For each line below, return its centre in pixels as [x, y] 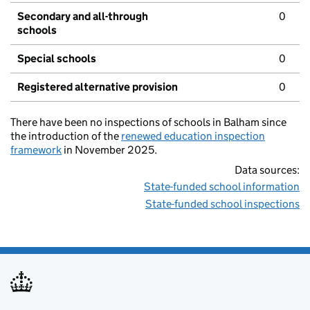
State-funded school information [222, 187]
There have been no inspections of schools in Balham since [148, 122]
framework [36, 150]
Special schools [57, 59]
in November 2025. [109, 150]
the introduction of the [66, 136]
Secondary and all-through [83, 17]
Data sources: [267, 170]
